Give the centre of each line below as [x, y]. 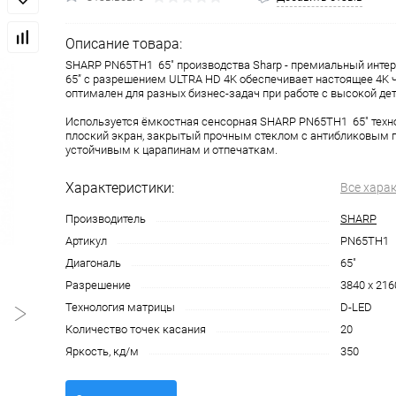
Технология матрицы [120, 308]
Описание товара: [124, 44]
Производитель [106, 219]
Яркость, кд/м [102, 352]
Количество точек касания [136, 330]
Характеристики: [120, 188]
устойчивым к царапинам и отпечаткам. [171, 150]
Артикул [86, 241]
